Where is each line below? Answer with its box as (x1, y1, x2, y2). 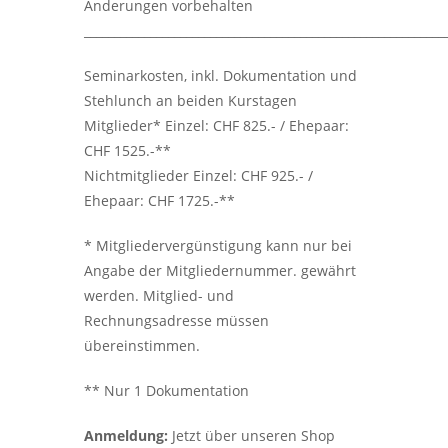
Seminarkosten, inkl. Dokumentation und (84, 66, 357, 85)
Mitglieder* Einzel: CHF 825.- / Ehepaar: (84, 116, 349, 135)
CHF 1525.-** (84, 141, 171, 160)
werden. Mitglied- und (84, 286, 234, 305)
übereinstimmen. (84, 336, 200, 355)
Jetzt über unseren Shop (168, 426, 335, 445)
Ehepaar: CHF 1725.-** (84, 191, 235, 210)
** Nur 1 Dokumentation (84, 381, 249, 400)
